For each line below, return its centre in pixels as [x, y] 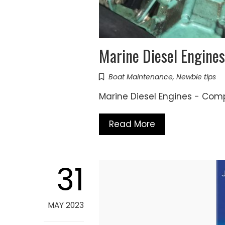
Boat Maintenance [141, 77]
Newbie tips [196, 77]
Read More [132, 124]
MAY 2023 [66, 205]
